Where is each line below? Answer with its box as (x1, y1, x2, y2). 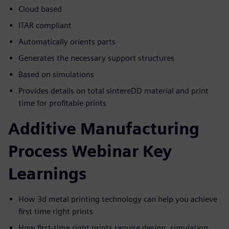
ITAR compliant (18, 20, 72, 30)
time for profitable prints (18, 98, 106, 108)
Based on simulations (18, 69, 94, 79)
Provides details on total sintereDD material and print (18, 85, 209, 96)
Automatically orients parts (18, 36, 116, 47)
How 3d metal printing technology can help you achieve (18, 194, 217, 204)
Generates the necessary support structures (18, 53, 174, 63)
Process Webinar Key (8, 141, 172, 161)
